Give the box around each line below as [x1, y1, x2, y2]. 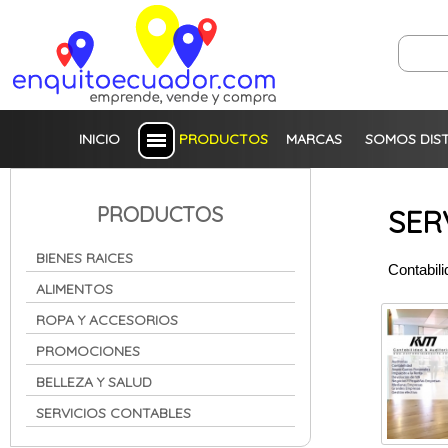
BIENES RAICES [36, 248, 133, 267]
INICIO [79, 130, 121, 149]
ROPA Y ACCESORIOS [36, 310, 178, 329]
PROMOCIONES [36, 341, 140, 360]
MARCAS [286, 130, 343, 149]
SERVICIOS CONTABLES [36, 403, 191, 422]
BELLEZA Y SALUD [36, 372, 152, 391]
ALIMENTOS [36, 279, 113, 298]
